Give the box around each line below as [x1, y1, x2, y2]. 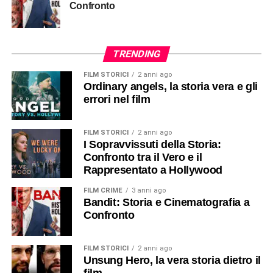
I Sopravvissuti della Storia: [83, 138, 221, 151]
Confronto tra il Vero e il [83, 151, 202, 163]
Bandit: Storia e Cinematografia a [83, 196, 250, 208]
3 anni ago [131, 186, 166, 194]
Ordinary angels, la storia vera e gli [83, 80, 258, 93]
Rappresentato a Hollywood [83, 163, 223, 176]
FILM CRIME [83, 186, 122, 194]
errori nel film [83, 93, 151, 105]
